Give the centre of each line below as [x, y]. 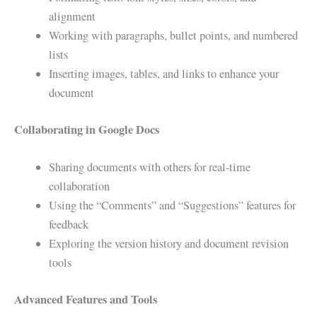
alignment [73, 17]
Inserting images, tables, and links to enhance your [164, 74]
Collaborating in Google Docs [87, 130]
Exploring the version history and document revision [169, 244]
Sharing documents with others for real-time [150, 167]
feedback [69, 225]
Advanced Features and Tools [86, 299]
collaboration [80, 186]
